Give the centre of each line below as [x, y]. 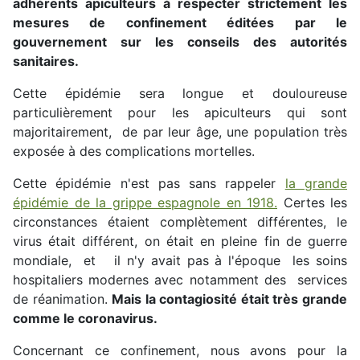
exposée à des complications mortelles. [134, 151]
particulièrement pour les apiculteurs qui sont [180, 113]
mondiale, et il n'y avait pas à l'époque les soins [180, 261]
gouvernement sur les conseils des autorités [180, 42]
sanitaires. [46, 61]
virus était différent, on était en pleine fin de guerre [180, 241]
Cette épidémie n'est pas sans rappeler [149, 184]
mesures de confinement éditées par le [180, 23]
